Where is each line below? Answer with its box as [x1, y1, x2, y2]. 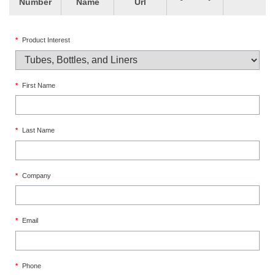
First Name [22, 81, 55, 89]
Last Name [22, 126, 55, 134]
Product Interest [22, 36, 70, 44]
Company [22, 171, 51, 179]
